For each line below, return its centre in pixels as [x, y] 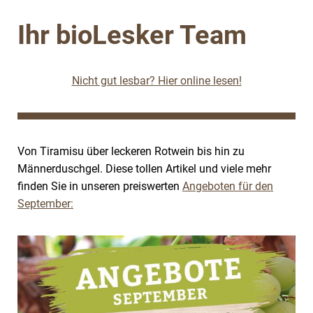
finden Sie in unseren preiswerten [100, 186]
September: [45, 204]
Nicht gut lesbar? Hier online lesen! [156, 81]
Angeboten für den [228, 186]
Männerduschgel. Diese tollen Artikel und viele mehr [144, 169]
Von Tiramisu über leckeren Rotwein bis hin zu [131, 151]
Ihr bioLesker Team [132, 35]
